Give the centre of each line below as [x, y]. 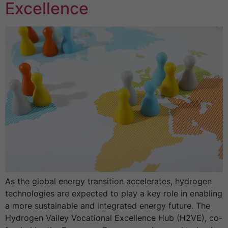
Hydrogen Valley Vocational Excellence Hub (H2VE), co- [114, 218]
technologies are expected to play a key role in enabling [114, 193]
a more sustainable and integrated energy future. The [108, 205]
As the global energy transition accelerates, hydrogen [108, 181]
